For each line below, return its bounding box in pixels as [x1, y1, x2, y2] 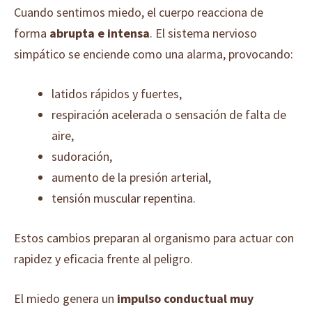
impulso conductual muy [117, 290, 253, 306]
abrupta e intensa [49, 25, 150, 41]
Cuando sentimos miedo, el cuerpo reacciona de [14, 4, 263, 20]
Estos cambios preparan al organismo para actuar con [14, 230, 294, 246]
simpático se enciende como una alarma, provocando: [14, 46, 293, 62]
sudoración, [52, 148, 112, 164]
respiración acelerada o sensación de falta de [52, 107, 286, 123]
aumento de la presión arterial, [52, 169, 211, 185]
